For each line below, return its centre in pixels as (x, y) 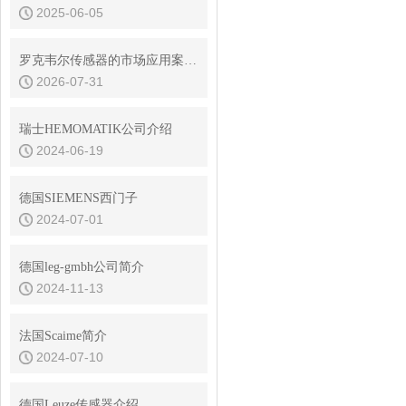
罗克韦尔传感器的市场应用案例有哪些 (190, 60)
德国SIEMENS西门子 (78, 198)
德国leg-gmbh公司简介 (82, 267)
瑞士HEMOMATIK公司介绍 (96, 129)
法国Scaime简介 (63, 336)
